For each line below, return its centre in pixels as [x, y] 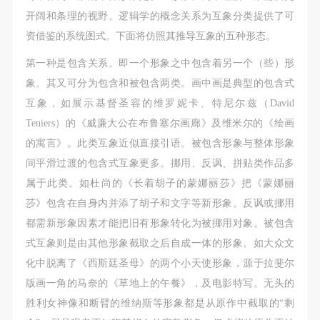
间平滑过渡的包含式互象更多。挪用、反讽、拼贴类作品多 [160, 163]
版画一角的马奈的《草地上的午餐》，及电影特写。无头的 [160, 283]
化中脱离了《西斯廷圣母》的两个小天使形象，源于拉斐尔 [160, 263]
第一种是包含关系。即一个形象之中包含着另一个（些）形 [160, 63]
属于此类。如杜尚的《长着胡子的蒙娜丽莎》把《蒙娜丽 [160, 183]
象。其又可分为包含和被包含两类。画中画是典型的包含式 [160, 83]
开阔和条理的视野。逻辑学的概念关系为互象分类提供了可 [160, 16]
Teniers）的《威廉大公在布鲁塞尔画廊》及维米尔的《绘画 [160, 123]
